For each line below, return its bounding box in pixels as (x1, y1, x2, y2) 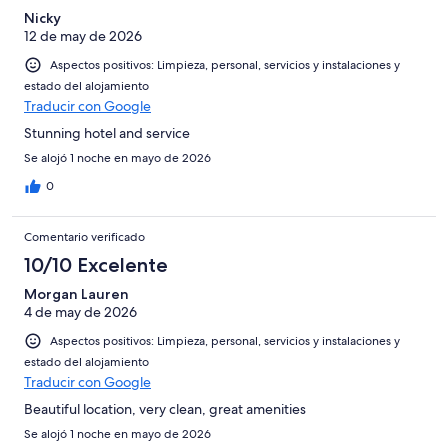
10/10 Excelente (24, 253, 168, 278)
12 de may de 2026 (24, 27, 142, 46)
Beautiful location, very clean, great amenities (24, 400, 306, 419)
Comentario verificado (24, 229, 145, 246)
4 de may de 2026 (24, 303, 137, 322)
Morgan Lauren (24, 285, 129, 304)
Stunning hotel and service (24, 124, 190, 143)
